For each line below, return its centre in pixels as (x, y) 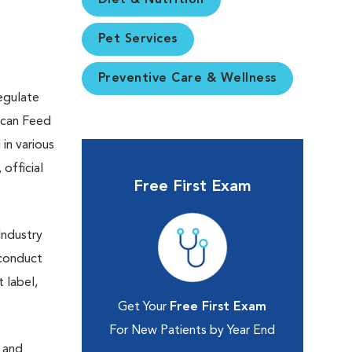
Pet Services (137, 39)
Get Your (144, 307)
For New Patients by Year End (192, 331)
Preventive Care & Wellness (187, 79)
